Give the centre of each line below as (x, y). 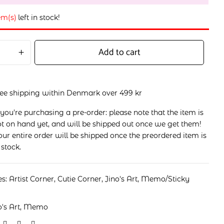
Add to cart (119, 52)
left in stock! (39, 17)
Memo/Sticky (165, 179)
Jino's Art (121, 179)
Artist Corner (32, 179)
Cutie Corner (80, 179)
